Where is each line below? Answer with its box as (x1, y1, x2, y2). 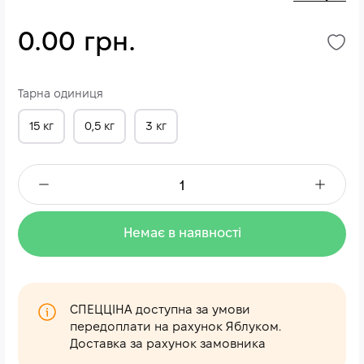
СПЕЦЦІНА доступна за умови (70, 305, 250, 316)
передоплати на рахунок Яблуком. (70, 322, 281, 333)
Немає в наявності (123, 227, 241, 240)
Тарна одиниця (18, 89, 103, 100)
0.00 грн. (18, 32, 135, 55)
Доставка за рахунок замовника (70, 339, 266, 350)
